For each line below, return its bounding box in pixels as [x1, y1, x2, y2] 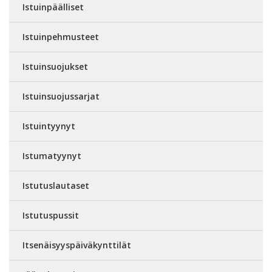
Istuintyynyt [22, 120, 75, 132]
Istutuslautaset [22, 180, 89, 191]
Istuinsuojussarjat [22, 90, 100, 102]
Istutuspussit [22, 209, 79, 221]
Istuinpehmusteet [22, 31, 99, 42]
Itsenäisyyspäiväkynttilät [22, 239, 131, 251]
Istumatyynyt [22, 150, 81, 161]
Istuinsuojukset [22, 61, 88, 72]
